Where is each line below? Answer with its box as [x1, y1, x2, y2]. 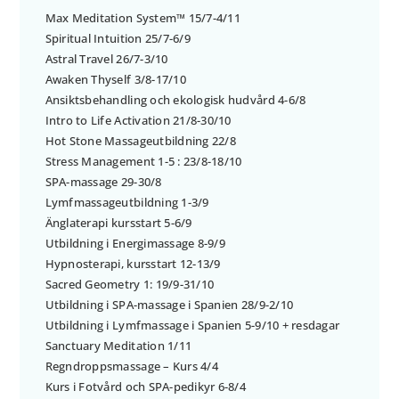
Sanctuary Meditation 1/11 [45, 337, 192, 354]
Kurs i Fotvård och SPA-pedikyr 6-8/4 [45, 378, 246, 395]
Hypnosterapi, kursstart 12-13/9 [45, 255, 221, 272]
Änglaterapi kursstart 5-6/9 [45, 214, 192, 231]
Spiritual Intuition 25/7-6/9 [45, 29, 191, 46]
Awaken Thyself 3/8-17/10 [45, 70, 186, 87]
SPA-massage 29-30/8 [45, 173, 162, 190]
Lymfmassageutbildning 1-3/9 [45, 193, 209, 210]
